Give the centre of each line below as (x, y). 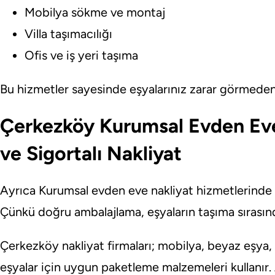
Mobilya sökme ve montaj (95, 12)
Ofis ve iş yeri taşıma (81, 55)
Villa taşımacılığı (68, 33)
